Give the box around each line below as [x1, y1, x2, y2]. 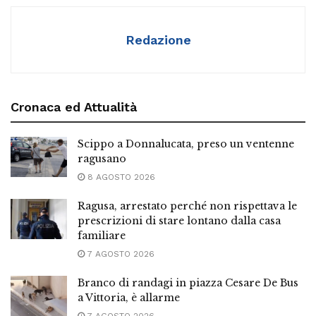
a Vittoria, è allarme [78, 291, 180, 304]
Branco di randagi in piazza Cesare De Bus [78, 276, 298, 289]
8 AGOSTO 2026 [85, 171, 155, 182]
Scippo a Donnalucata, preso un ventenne [78, 137, 294, 150]
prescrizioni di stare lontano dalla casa [78, 214, 281, 227]
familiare [78, 229, 126, 242]
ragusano [78, 152, 126, 165]
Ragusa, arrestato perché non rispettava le [78, 199, 297, 212]
